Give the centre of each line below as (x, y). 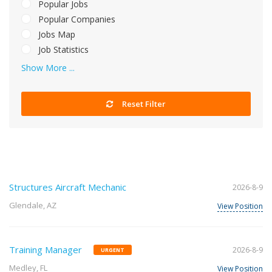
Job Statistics (62, 49)
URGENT (113, 250)
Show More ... (48, 68)
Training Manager (46, 250)
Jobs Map (56, 34)
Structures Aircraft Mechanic (68, 187)
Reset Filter (143, 104)
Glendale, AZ (33, 205)
